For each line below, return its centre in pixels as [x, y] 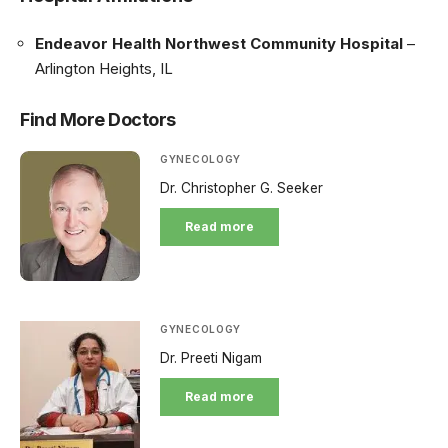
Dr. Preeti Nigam [211, 358]
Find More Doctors [98, 119]
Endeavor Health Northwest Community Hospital [219, 43]
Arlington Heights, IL [104, 68]
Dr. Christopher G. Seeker [241, 188]
